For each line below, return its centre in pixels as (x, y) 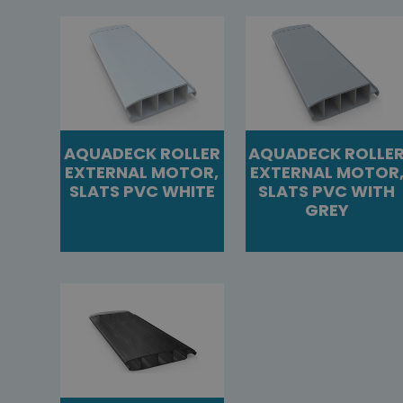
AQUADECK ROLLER (142, 154)
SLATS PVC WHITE (142, 192)
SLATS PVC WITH (327, 192)
